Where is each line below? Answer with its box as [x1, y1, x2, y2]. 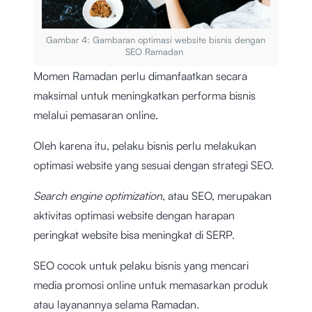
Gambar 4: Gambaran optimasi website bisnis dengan [46, 33, 266, 45]
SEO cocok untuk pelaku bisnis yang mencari [33, 258, 249, 272]
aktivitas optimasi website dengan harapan [33, 208, 235, 222]
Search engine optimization [33, 188, 162, 203]
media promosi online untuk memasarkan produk [33, 277, 268, 292]
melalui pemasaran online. [33, 107, 158, 122]
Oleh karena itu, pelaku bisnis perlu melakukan [33, 138, 256, 153]
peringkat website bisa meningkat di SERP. [33, 227, 235, 242]
